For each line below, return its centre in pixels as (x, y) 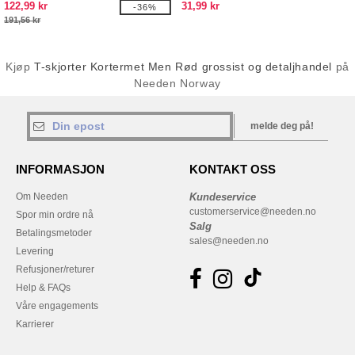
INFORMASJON (60, 169)
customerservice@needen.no (253, 212)
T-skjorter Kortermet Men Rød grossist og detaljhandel (185, 67)
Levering (35, 251)
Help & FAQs (43, 288)
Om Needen (42, 197)
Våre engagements (57, 306)
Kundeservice (223, 197)
